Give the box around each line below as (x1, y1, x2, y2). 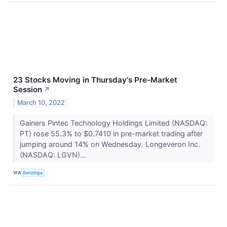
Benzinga (23, 170, 43, 176)
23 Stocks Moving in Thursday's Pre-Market (13, 75, 177, 85)
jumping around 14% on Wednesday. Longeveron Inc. (19, 139, 200, 148)
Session (13, 85, 42, 95)
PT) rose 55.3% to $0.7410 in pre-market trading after (19, 129, 203, 138)
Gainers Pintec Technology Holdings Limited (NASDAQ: (19, 118, 207, 127)
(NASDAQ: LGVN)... (19, 150, 88, 159)
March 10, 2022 (17, 98, 65, 106)
